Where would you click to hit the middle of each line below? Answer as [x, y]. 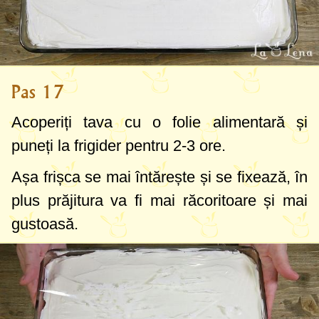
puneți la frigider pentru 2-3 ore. [119, 145]
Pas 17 [38, 91]
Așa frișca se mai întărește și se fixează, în [159, 177]
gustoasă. [45, 224]
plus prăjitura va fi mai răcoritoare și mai [159, 200]
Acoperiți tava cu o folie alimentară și [159, 122]
